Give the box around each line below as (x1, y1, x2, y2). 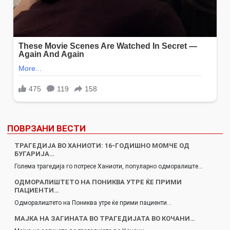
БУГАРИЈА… (14, 150, 54, 158)
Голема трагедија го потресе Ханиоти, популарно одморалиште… (14, 163, 203, 170)
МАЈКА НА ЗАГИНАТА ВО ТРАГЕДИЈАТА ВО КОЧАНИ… (14, 215, 195, 223)
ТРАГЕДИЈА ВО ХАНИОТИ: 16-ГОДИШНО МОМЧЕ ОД (14, 142, 189, 150)
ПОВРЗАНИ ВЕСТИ (7, 123, 86, 134)
